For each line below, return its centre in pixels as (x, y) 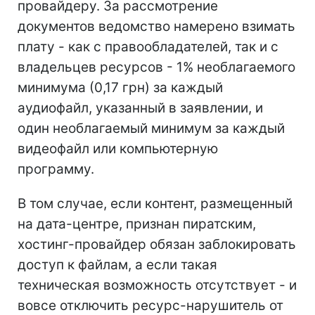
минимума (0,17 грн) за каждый (120, 87)
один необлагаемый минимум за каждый (151, 128)
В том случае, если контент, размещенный (155, 203)
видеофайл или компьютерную (118, 148)
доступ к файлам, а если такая (117, 264)
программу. (56, 169)
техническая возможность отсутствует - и (157, 285)
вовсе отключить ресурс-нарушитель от (150, 305)
